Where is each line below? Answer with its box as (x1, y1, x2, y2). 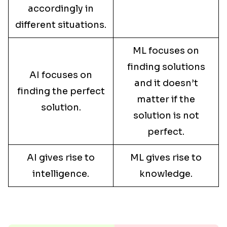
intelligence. (32, 168, 89, 179)
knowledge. (139, 168, 193, 179)
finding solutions (127, 61, 205, 72)
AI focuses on (29, 69, 92, 81)
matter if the (137, 94, 195, 105)
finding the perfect (17, 86, 105, 97)
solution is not (133, 110, 199, 121)
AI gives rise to (27, 152, 95, 163)
